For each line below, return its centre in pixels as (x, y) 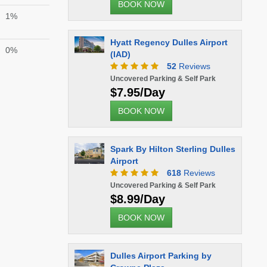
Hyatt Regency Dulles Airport (169, 42)
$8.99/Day (137, 199)
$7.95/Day (137, 92)
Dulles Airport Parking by (161, 256)
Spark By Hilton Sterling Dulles (173, 149)
